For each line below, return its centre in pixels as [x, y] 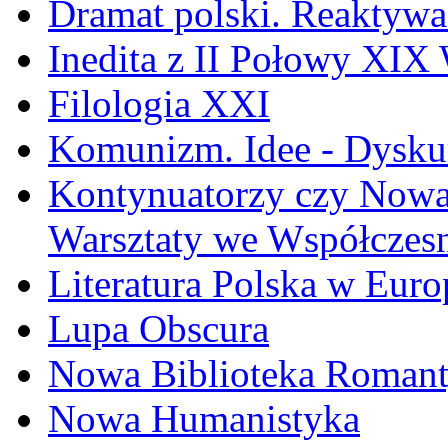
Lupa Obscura [158, 329]
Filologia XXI [159, 104]
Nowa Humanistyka [204, 419]
